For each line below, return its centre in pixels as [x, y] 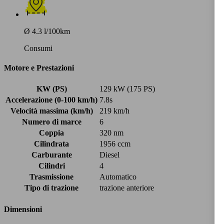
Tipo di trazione [51, 188]
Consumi [38, 48]
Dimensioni [23, 209]
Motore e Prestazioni [39, 68]
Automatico [118, 177]
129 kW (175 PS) [127, 89]
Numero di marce [51, 122]
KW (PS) [51, 89]
